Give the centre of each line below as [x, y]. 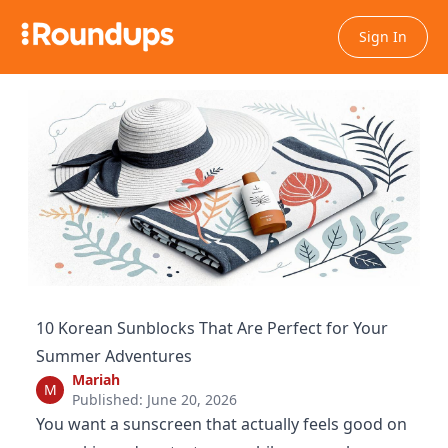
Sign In [383, 36]
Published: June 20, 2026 [154, 399]
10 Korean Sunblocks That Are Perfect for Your [212, 328]
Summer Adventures [114, 356]
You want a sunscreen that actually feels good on [221, 424]
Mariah [96, 379]
